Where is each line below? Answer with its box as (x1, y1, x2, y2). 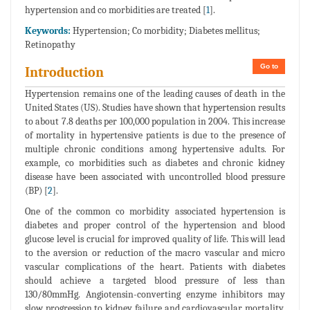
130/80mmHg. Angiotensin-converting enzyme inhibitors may (25, 288, 285, 300)
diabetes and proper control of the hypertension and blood (25, 219, 285, 231)
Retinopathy (25, 38, 75, 51)
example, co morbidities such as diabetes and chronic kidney (25, 156, 285, 169)
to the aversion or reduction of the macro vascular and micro (25, 246, 285, 259)
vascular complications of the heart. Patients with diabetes (25, 260, 285, 273)
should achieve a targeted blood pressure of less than (25, 274, 285, 286)
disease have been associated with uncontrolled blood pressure (25, 170, 285, 183)
